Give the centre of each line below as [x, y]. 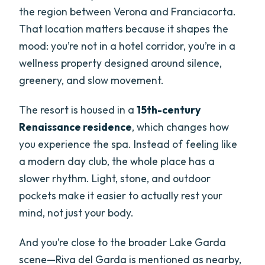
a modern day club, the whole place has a [117, 161]
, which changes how [181, 127]
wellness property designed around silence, [121, 63]
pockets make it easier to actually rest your [121, 196]
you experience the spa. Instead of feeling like [128, 144]
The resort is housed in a [78, 110]
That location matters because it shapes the [124, 29]
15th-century [169, 110]
